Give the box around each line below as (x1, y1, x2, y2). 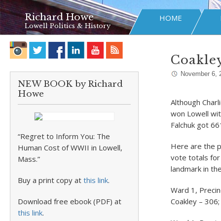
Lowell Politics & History (25, 22, 110, 30)
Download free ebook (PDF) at (18, 196, 121, 206)
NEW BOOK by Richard (18, 79, 123, 89)
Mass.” (18, 154, 40, 164)
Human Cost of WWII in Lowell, (18, 143, 122, 152)
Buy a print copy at (18, 175, 83, 185)
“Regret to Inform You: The (18, 131, 110, 141)
